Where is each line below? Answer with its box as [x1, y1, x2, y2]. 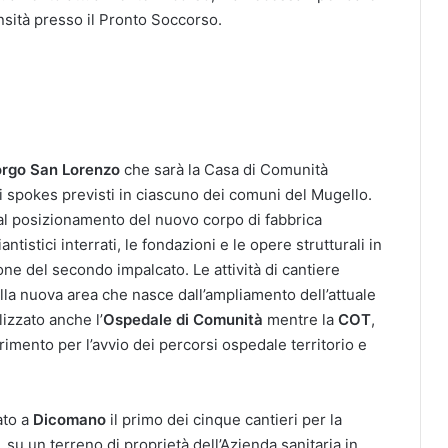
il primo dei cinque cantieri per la [106, 409, 342, 429]
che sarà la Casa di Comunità [124, 159, 328, 179]
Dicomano [33, 409, 106, 429]
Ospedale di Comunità [103, 309, 267, 329]
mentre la [267, 309, 338, 329]
